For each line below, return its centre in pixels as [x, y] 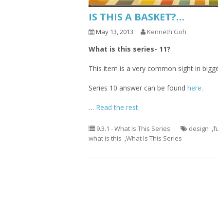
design [199, 128]
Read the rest [117, 107]
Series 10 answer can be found [138, 88]
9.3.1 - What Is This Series [133, 128]
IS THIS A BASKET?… [136, 17]
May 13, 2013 [114, 32]
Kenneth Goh [167, 32]
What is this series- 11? [129, 49]
